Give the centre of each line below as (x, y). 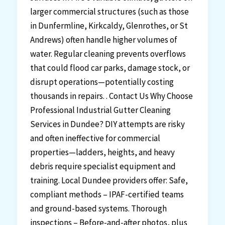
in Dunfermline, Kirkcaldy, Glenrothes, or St (109, 25)
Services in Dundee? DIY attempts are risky (107, 124)
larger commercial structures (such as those (109, 11)
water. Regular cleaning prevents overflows (108, 53)
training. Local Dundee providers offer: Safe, (109, 180)
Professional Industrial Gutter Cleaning (100, 110)
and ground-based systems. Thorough (98, 208)
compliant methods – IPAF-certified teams (107, 194)
